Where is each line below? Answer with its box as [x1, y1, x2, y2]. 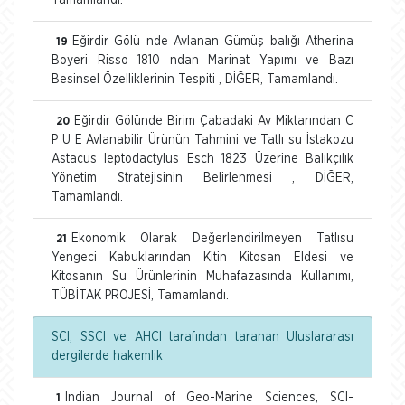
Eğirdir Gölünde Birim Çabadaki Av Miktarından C [74, 114, 353, 127]
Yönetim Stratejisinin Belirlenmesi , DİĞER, [52, 171, 353, 184]
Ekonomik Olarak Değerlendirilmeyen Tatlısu [71, 231, 353, 245]
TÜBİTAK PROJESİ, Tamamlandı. [52, 288, 229, 302]
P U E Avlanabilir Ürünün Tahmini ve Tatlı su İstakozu [52, 133, 353, 146]
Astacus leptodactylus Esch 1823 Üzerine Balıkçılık [52, 152, 353, 165]
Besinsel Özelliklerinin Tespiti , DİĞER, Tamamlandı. [52, 72, 338, 86]
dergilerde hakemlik [52, 349, 163, 363]
